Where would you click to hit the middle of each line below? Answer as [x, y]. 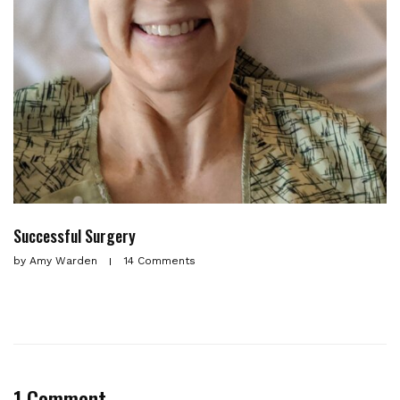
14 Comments [160, 261]
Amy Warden [63, 261]
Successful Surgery [75, 236]
